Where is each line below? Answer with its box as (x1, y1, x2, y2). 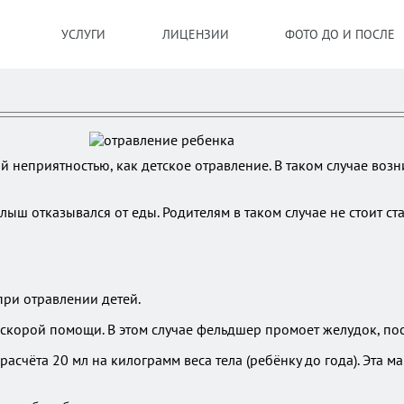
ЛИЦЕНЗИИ (161, 26, 229, 42)
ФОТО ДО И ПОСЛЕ (285, 26, 396, 42)
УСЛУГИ (61, 26, 106, 42)
